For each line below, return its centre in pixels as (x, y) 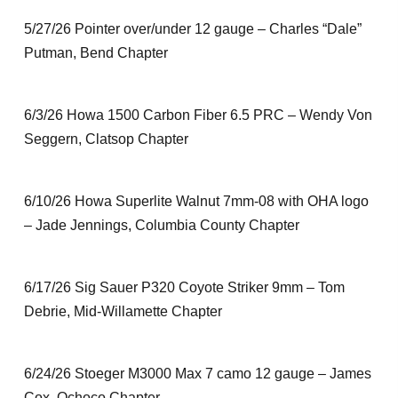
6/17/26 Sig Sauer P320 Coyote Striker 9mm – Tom (184, 287)
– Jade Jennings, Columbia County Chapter (161, 225)
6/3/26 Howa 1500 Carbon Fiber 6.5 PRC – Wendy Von (198, 115)
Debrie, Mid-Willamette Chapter (123, 311)
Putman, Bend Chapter (96, 53)
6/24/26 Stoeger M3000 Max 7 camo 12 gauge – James (197, 374)
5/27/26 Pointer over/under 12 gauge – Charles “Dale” (192, 29)
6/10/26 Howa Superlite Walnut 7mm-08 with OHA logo (196, 201)
